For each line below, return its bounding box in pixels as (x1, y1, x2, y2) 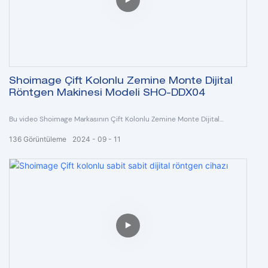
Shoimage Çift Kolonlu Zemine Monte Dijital (9, 77, 233, 87)
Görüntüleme (23, 135, 66, 144)
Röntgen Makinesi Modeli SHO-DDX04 (9, 89, 205, 99)
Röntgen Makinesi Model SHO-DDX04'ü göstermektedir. (9, 126, 193, 136)
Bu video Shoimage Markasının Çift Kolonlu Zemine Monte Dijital (9, 114, 220, 124)
